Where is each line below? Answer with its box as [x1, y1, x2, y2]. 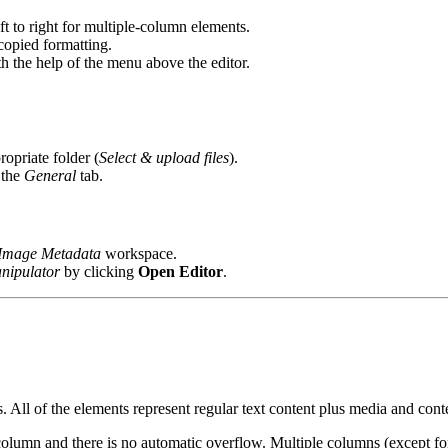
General [24, 167, 76, 185]
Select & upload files [99, 149, 229, 167]
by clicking [60, 262, 138, 280]
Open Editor [138, 262, 223, 280]
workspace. [101, 244, 177, 262]
